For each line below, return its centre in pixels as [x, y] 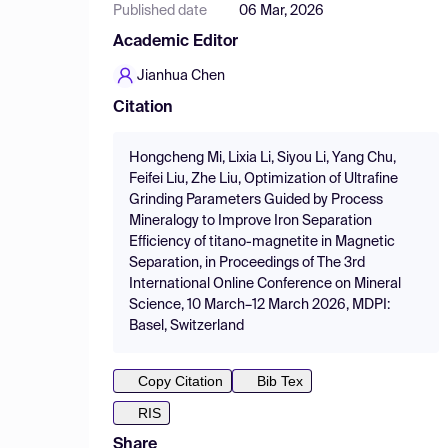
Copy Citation [180, 381]
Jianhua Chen [181, 76]
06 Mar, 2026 [281, 11]
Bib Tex [280, 381]
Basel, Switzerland [186, 326]
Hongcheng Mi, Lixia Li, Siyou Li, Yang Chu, [262, 158]
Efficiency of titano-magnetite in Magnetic [262, 242]
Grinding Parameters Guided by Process [256, 200]
